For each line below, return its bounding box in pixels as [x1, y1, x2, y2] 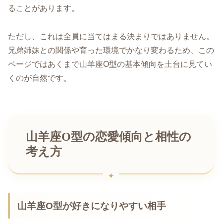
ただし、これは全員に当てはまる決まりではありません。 [8, 32, 214, 41]
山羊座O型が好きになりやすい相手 [17, 200, 166, 211]
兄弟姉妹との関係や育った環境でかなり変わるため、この [8, 46, 214, 55]
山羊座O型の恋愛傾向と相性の [26, 130, 191, 143]
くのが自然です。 [8, 74, 71, 83]
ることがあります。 [8, 4, 79, 13]
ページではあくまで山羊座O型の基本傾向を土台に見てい [8, 60, 212, 69]
